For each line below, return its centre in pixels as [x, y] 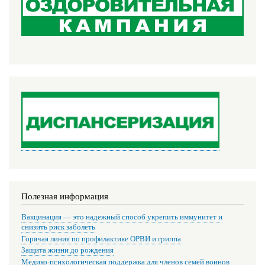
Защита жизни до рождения [67, 250]
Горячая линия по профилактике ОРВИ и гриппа [101, 238]
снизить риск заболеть [58, 227]
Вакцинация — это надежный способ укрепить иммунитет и [122, 217]
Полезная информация [65, 195]
